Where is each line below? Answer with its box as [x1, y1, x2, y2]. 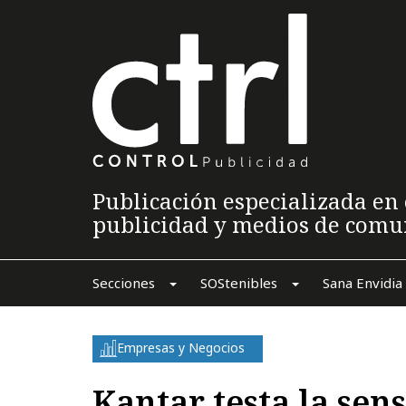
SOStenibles [199, 273, 277, 292]
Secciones [92, 273, 155, 292]
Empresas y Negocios [117, 338, 245, 356]
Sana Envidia [322, 273, 402, 292]
